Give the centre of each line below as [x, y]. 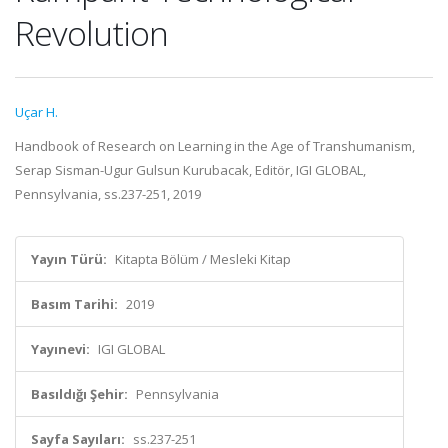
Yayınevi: [60, 349]
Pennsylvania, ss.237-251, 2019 [108, 194]
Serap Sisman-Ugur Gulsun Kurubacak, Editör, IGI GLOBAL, [190, 170]
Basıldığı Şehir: [79, 394]
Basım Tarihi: [74, 304]
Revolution [91, 33]
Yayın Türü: [69, 259]
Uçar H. [36, 112]
